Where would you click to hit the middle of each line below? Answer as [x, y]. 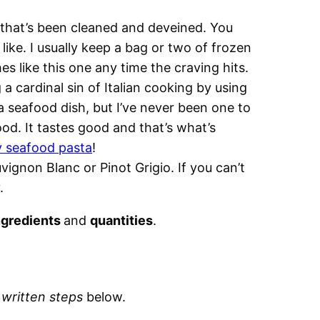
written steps [42, 297]
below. [104, 297]
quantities [121, 220]
